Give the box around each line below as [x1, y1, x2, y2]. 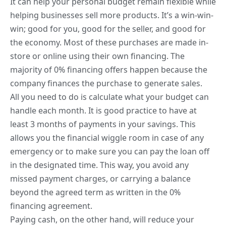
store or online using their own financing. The [10, 50, 185, 62]
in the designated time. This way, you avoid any [10, 159, 189, 171]
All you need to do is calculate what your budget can [10, 91, 209, 103]
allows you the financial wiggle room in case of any [10, 132, 204, 144]
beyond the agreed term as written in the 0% [10, 187, 181, 198]
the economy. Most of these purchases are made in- [10, 37, 208, 48]
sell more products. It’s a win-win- [83, 10, 213, 21]
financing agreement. [10, 200, 92, 212]
